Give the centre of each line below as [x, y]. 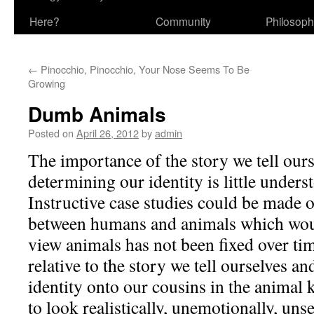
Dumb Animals [97, 114]
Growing [47, 83]
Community [183, 21]
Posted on [51, 133]
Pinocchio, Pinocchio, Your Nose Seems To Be [144, 69]
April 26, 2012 [108, 133]
